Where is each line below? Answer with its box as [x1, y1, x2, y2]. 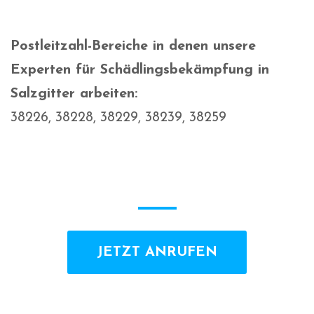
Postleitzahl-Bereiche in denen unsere [11, 39, 256, 54]
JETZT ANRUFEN [97, 245, 217, 260]
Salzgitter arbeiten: [11, 87, 137, 102]
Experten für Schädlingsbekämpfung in [11, 63, 269, 78]
